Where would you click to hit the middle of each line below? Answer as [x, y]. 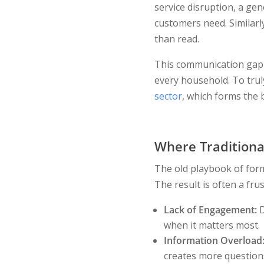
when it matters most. [212, 225]
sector [168, 96]
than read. [176, 39]
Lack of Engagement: [210, 210]
